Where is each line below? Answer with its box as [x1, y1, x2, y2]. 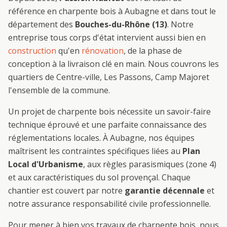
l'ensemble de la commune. [8, 85, 110, 96]
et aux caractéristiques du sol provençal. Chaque [8, 172, 191, 183]
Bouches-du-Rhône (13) [75, 19, 167, 30]
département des [8, 19, 75, 30]
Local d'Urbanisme [8, 159, 83, 170]
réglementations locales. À [8, 132, 110, 143]
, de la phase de [124, 45, 182, 56]
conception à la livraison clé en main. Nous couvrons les [8, 58, 219, 69]
